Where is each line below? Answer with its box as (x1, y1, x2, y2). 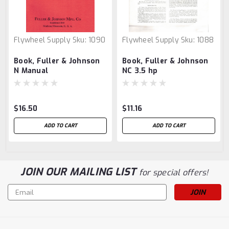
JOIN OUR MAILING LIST (20, 165, 139, 179)
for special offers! (139, 167, 209, 178)
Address (8, 195, 36, 205)
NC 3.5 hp (122, 66, 158, 76)
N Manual (14, 66, 48, 76)
